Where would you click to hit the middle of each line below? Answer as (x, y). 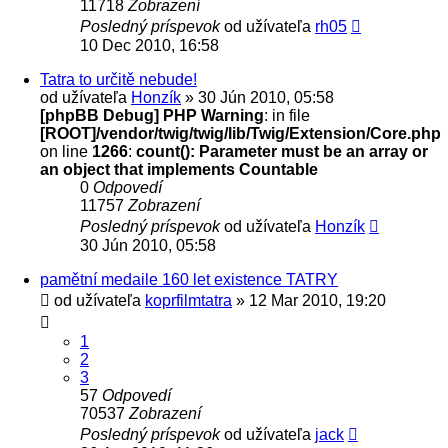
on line (66, 151)
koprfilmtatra (188, 300)
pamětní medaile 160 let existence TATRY (189, 279)
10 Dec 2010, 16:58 (149, 45)
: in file (287, 115)
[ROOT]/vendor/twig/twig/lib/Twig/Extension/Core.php (240, 133)
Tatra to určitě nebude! (118, 79)
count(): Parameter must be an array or (282, 151)
